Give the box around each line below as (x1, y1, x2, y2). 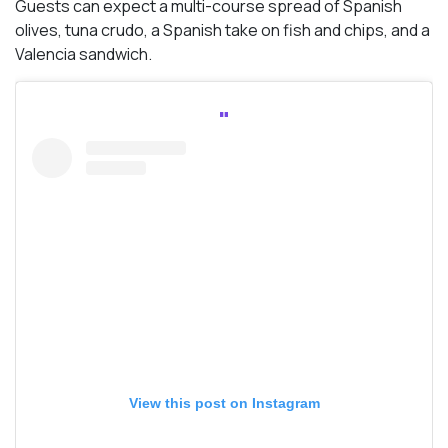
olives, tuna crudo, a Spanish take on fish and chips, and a (15, 18, 430, 41)
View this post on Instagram (128, 394, 320, 411)
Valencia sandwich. (15, 42, 152, 65)
